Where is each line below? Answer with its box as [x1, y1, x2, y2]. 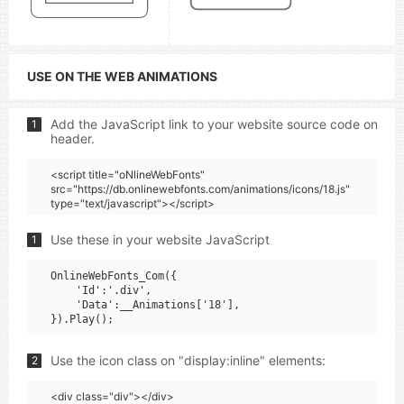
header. [50, 131, 95, 146]
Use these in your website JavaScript [50, 232, 270, 247]
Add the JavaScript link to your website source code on [50, 116, 378, 132]
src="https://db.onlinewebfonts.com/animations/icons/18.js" [50, 182, 350, 196]
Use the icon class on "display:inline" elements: [50, 353, 326, 368]
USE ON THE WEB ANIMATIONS [27, 69, 217, 84]
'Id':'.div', [50, 284, 151, 297]
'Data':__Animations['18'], [50, 298, 240, 311]
